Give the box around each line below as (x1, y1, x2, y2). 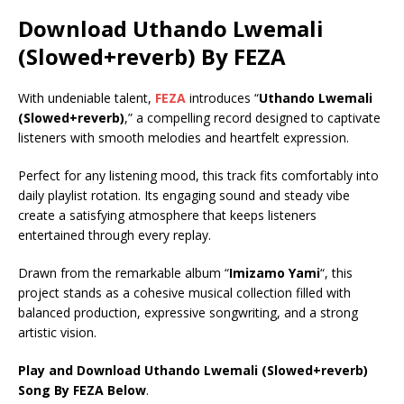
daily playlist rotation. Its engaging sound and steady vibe (18, 187, 350, 204)
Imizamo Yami (229, 264, 320, 281)
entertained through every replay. (18, 226, 211, 243)
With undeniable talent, (18, 89, 155, 106)
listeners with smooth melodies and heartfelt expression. (18, 129, 349, 146)
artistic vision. (18, 324, 96, 341)
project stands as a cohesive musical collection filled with (18, 284, 351, 301)
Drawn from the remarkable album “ (18, 264, 229, 281)
